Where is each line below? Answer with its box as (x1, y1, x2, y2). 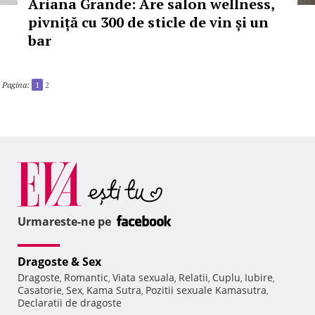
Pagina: (2, 79, 30, 90)
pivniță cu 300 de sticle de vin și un (28, 13, 269, 32)
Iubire (245, 271, 273, 285)
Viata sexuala (112, 271, 174, 285)
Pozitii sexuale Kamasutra (146, 283, 266, 297)
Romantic (64, 271, 108, 285)
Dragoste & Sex (18, 254, 101, 270)
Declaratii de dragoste (18, 296, 122, 310)
